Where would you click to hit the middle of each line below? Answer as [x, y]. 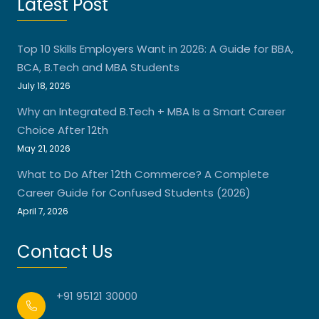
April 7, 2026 [43, 211]
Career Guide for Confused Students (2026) [134, 192]
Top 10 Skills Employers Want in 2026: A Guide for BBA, [155, 48]
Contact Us [65, 251]
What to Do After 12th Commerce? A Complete [143, 174]
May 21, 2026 [44, 148]
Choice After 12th [63, 130]
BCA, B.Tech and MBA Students [98, 67]
